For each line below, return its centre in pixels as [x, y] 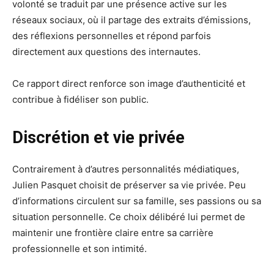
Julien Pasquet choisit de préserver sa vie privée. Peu [129, 185]
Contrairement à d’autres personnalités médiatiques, [126, 169]
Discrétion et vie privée [98, 138]
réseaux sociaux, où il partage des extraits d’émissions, [131, 20]
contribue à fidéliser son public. [80, 100]
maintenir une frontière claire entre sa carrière [113, 233]
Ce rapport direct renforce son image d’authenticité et [129, 84]
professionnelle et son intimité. [80, 249]
